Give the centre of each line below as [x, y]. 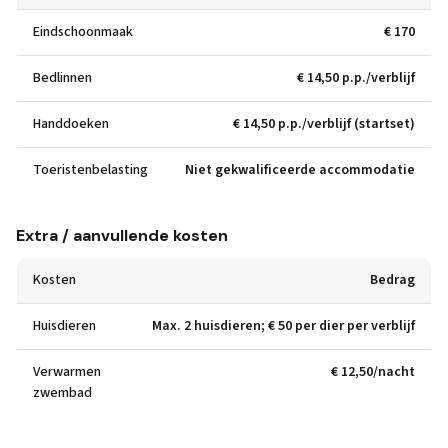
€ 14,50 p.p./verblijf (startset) [324, 124]
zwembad [62, 393]
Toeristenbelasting [90, 170]
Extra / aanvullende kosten [122, 235]
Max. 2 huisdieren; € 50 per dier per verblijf [283, 326]
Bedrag [392, 280]
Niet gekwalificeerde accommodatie [300, 170]
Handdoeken [71, 124]
